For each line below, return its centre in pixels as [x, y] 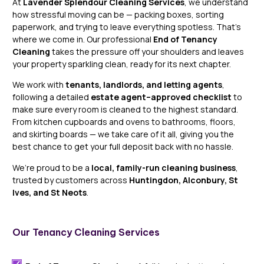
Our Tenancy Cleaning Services [86, 232]
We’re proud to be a [52, 167]
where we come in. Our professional [83, 39]
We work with [39, 85]
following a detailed [52, 97]
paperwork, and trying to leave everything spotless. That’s [127, 27]
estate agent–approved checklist [161, 97]
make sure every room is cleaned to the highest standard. [125, 110]
